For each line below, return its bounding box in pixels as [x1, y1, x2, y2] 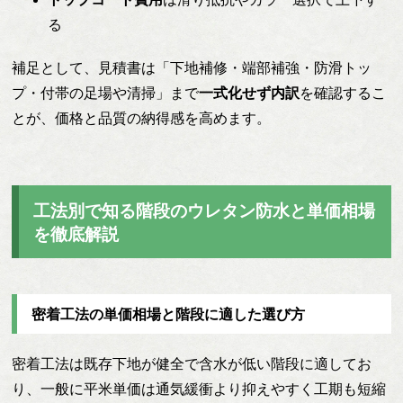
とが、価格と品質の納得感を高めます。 [12, 110, 272, 126]
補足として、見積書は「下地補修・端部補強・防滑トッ [12, 59, 372, 76]
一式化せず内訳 [199, 85, 300, 101]
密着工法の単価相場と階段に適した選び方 [31, 307, 306, 323]
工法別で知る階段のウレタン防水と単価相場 [33, 201, 376, 220]
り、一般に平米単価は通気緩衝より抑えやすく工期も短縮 [12, 381, 387, 397]
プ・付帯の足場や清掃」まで [12, 85, 200, 101]
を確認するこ [300, 85, 387, 101]
